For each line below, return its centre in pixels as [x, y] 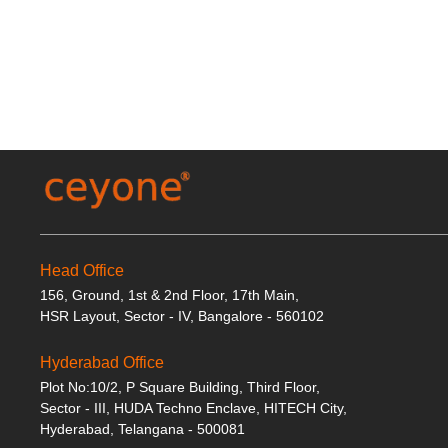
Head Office [82, 270]
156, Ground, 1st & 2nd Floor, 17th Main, [169, 295]
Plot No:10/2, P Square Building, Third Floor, [180, 387]
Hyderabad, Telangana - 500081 [142, 429]
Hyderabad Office [102, 362]
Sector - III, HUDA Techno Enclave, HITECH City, [193, 408]
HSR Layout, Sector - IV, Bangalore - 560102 [182, 316]
